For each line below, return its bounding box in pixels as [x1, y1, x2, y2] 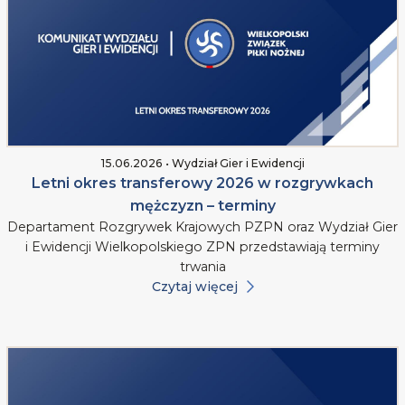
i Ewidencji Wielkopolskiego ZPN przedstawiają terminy [25, 239, 380, 256]
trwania [179, 259, 226, 276]
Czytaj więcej [151, 278, 238, 296]
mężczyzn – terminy [129, 197, 276, 215]
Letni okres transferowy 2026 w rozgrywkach [32, 174, 373, 193]
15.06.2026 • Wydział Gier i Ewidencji [100, 156, 305, 171]
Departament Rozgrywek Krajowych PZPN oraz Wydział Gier [7, 219, 398, 236]
